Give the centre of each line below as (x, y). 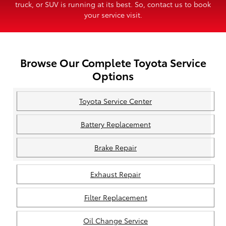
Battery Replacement (116, 124)
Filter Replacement (116, 197)
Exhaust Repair (116, 174)
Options (113, 76)
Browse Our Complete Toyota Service (113, 63)
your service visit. (113, 15)
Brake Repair (116, 147)
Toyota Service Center (116, 101)
